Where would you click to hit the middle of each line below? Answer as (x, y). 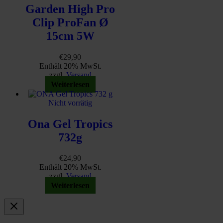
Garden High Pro (70, 9)
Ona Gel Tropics (70, 124)
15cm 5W (70, 36)
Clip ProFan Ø (70, 22)
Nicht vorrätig (70, 103)
